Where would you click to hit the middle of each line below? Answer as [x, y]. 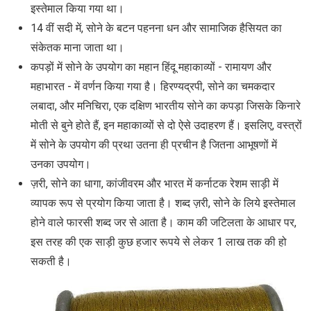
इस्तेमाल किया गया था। [77, 8]
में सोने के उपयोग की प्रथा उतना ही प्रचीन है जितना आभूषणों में [154, 144]
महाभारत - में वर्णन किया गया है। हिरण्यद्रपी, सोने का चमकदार [153, 86]
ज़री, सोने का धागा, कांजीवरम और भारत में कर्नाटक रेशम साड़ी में [154, 183]
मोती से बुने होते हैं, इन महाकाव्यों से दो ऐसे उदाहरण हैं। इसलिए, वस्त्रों [166, 125]
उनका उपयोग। [61, 164]
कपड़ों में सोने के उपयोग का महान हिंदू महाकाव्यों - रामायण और [151, 67]
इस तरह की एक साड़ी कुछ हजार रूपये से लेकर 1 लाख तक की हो [159, 242]
